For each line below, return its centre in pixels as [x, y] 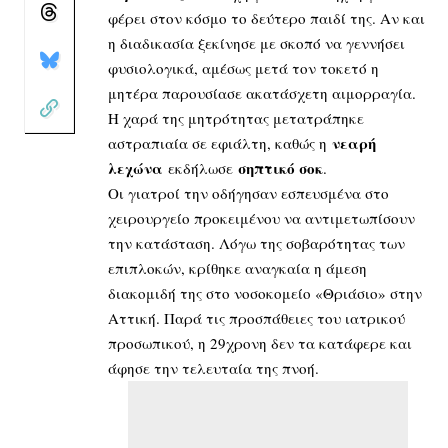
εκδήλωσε [200, 167]
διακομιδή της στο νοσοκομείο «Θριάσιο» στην [265, 292]
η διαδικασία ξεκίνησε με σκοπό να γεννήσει [256, 42]
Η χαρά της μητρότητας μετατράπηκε [236, 117]
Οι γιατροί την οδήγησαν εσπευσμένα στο [248, 192]
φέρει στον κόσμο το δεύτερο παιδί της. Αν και [266, 17]
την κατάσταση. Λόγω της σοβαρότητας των [256, 242]
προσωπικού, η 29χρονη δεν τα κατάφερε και [260, 342]
